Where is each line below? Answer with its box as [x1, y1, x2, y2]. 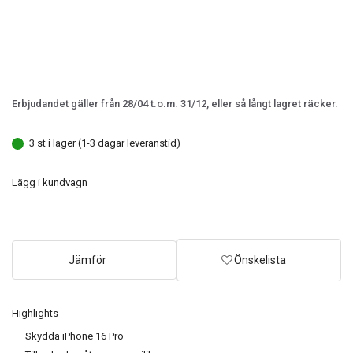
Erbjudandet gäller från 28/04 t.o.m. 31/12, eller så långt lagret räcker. [12, 97, 338, 110]
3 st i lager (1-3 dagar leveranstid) [29, 137, 180, 150]
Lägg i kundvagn [12, 176, 87, 189]
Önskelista [234, 254, 286, 267]
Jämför [68, 254, 106, 267]
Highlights [12, 307, 58, 320]
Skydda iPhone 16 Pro [25, 330, 124, 343]
